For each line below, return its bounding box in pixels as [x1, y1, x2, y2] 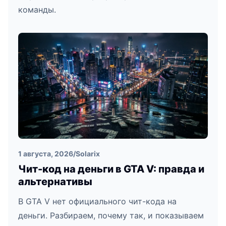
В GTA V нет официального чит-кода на [18, 196, 177, 207]
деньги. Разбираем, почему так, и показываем [18, 210, 204, 221]
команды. [18, 5, 56, 15]
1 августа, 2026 [18, 149, 73, 158]
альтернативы [18, 176, 92, 188]
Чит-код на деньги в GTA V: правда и [18, 163, 204, 176]
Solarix [76, 149, 100, 158]
